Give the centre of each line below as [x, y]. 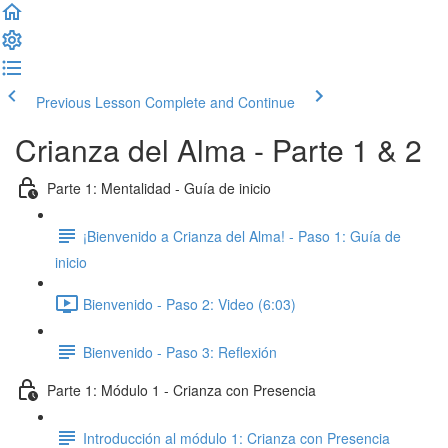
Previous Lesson [88, 102]
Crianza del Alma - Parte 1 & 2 [218, 149]
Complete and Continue [220, 102]
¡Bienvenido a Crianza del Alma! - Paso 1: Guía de [242, 235]
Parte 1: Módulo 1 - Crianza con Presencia [181, 389]
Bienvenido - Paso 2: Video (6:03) [189, 303]
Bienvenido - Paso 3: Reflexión [180, 351]
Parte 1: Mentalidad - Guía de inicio [159, 187]
